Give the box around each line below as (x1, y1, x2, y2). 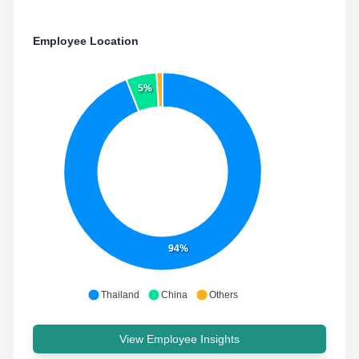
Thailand (101, 289, 139, 301)
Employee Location (33, 34, 139, 47)
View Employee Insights (119, 333, 240, 345)
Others (209, 289, 238, 301)
